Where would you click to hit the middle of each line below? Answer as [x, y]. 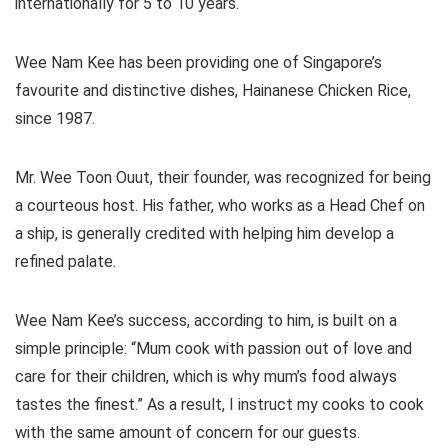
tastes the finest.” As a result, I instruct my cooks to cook [219, 405]
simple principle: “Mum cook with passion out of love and [213, 349]
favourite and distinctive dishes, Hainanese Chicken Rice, [213, 91]
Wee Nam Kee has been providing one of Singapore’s [198, 63]
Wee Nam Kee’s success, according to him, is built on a [206, 321]
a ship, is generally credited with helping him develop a [204, 234]
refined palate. [65, 262]
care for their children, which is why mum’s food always [206, 377]
